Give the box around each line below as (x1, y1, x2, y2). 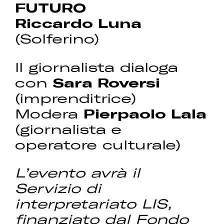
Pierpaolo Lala (83, 105, 207, 121)
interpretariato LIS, (15, 195, 172, 211)
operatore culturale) (15, 136, 181, 152)
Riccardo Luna (15, 15, 142, 31)
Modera (15, 105, 84, 121)
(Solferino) (15, 30, 99, 46)
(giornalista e (15, 120, 122, 136)
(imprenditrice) (15, 89, 136, 105)
